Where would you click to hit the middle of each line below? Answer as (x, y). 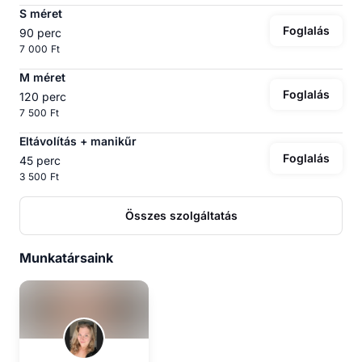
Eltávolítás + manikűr (78, 141)
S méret (41, 14)
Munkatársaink (66, 258)
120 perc (43, 97)
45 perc (40, 161)
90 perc (40, 33)
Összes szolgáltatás (181, 216)
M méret (42, 78)
